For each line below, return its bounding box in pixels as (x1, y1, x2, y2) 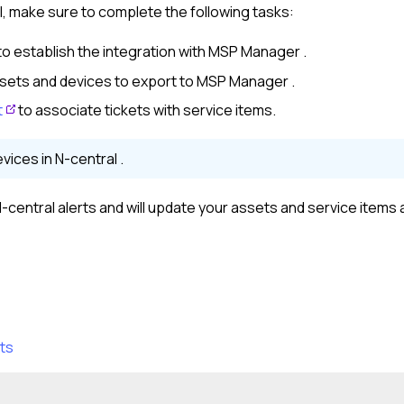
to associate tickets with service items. (15, 99, 276, 120)
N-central (55, 148, 117, 169)
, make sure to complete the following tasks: (3, 2, 294, 23)
